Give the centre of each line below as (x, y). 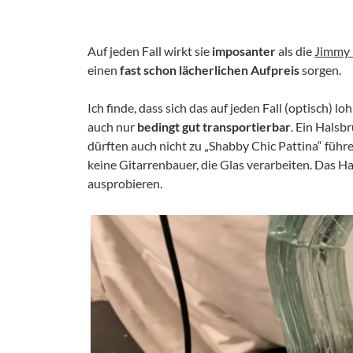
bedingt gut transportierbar (214, 126)
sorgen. (320, 69)
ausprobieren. (125, 183)
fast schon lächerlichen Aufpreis (208, 69)
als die (295, 50)
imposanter (244, 50)
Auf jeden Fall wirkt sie (150, 50)
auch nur (112, 126)
